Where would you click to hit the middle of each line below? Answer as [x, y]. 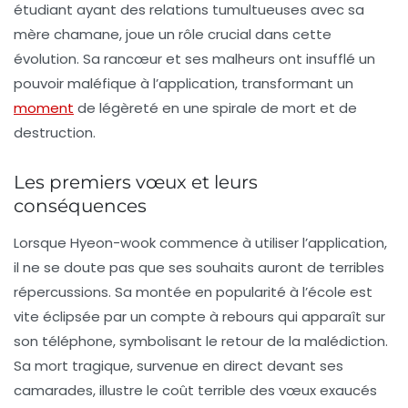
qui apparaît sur [330, 316]
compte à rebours [212, 316]
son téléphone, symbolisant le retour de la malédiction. [201, 341]
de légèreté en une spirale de [178, 107]
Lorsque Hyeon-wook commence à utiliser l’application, [200, 242]
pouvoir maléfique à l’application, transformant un [184, 83]
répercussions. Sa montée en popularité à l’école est [193, 291]
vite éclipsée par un [82, 316]
